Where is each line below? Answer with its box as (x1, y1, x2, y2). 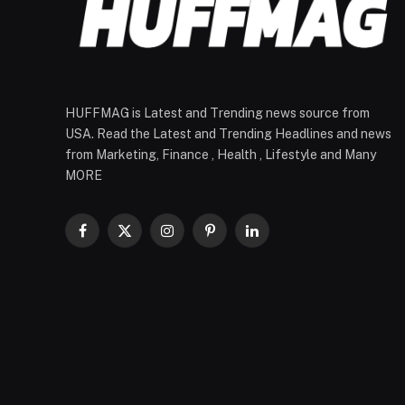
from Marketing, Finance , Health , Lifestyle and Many (65, 147, 376, 163)
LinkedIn (250, 231, 301, 246)
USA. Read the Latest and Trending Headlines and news (65, 127, 391, 142)
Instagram (165, 231, 226, 246)
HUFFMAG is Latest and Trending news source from (65, 106, 370, 121)
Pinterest (208, 231, 264, 246)
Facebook (80, 231, 140, 246)
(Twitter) (123, 250, 174, 265)
